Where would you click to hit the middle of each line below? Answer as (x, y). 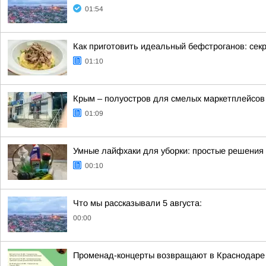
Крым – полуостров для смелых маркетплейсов (169, 99)
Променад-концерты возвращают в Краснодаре (169, 255)
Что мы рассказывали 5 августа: (137, 203)
